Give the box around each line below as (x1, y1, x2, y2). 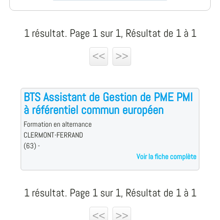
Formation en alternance (23, 119, 92, 130)
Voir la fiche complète (137, 152, 197, 162)
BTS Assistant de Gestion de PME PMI (23, 89, 192, 105)
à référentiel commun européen (23, 102, 164, 118)
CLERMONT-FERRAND (23, 130, 83, 140)
